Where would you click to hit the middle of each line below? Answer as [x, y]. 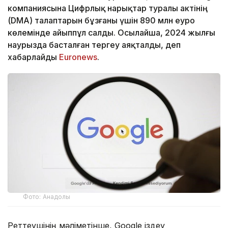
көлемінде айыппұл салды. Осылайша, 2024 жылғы [111, 32]
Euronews [78, 57]
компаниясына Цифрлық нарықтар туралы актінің [108, 8]
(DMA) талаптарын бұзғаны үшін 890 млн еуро [101, 20]
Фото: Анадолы [47, 197]
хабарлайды [33, 57]
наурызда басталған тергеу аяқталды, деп [94, 45]
